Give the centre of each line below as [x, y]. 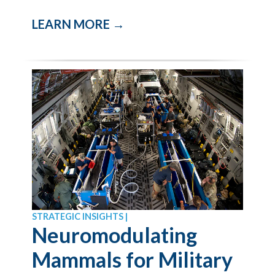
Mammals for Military [133, 259]
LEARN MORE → [79, 24]
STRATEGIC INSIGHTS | [80, 216]
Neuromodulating [115, 234]
